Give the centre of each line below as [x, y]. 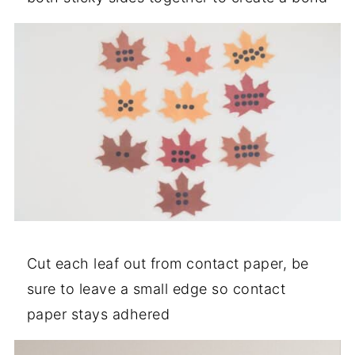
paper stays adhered [98, 315]
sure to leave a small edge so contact [156, 289]
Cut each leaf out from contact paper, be [168, 264]
